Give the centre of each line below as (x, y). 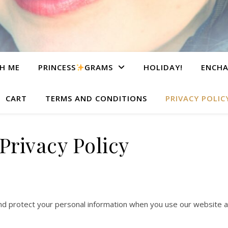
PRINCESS (57, 67)
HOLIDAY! (163, 67)
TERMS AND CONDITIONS (96, 98)
